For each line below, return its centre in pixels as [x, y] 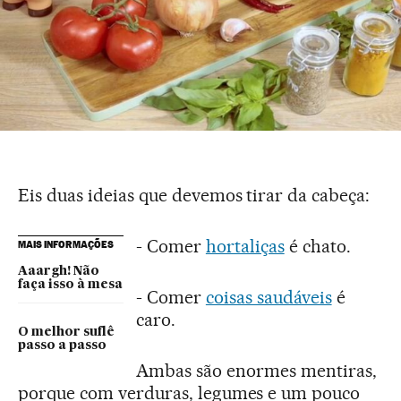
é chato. [317, 247]
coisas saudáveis [269, 298]
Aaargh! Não [59, 272]
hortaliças [245, 247]
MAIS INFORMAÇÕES [66, 245]
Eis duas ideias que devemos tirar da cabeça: [194, 196]
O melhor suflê [66, 333]
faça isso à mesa [70, 285]
